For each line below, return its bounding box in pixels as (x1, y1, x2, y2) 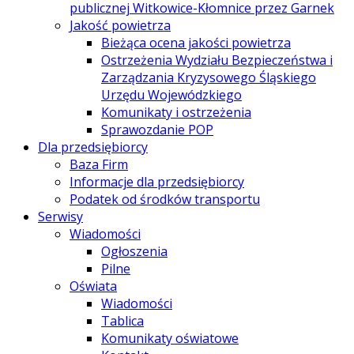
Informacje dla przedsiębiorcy (70, 172, 244, 190)
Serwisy (38, 207, 83, 225)
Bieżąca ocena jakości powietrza (101, 33, 291, 51)
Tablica (101, 311, 144, 330)
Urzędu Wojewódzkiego (101, 85, 242, 104)
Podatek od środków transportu (70, 190, 260, 208)
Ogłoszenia (101, 242, 168, 260)
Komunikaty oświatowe (101, 329, 239, 347)
